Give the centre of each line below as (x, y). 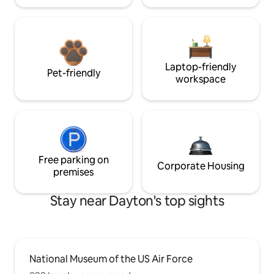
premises (73, 172)
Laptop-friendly (201, 67)
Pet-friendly (73, 73)
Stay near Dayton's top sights (137, 201)
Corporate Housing (201, 166)
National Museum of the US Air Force (111, 259)
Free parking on (73, 160)
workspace (201, 79)
